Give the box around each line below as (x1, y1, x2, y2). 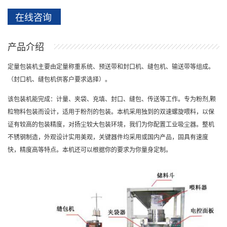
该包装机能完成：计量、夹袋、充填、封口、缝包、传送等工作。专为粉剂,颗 (8, 94, 216, 103)
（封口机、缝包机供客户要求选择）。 (8, 74, 111, 83)
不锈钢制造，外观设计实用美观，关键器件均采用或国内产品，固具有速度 (8, 132, 208, 141)
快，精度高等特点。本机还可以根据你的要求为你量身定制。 (8, 145, 172, 154)
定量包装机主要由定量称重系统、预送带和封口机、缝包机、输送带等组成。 (8, 62, 214, 70)
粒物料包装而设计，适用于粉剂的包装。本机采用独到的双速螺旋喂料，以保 (8, 107, 214, 116)
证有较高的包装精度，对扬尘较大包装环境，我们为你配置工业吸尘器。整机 (8, 120, 214, 128)
